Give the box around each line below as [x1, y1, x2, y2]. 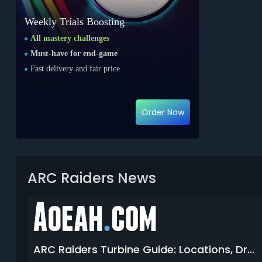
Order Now [141, 106, 184, 118]
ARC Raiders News [27, 168, 156, 188]
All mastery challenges [30, 34, 109, 43]
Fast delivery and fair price [30, 64, 120, 74]
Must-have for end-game [30, 49, 118, 58]
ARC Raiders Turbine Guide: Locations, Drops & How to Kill [247, 242, 254, 257]
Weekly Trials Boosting [24, 16, 125, 28]
